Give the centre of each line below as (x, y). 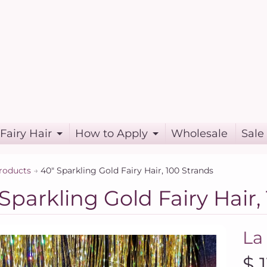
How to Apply (111, 134)
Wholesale (199, 134)
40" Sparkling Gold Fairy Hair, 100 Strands (127, 171)
